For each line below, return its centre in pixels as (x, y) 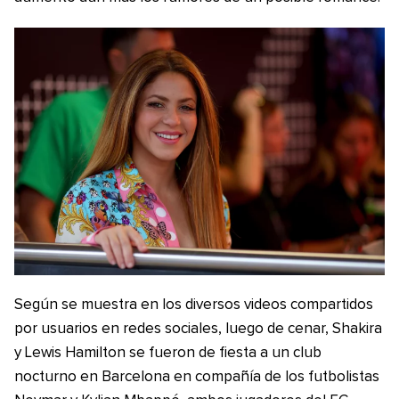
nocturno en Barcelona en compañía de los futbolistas (197, 377)
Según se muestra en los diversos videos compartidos (194, 305)
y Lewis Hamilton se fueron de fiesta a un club (168, 353)
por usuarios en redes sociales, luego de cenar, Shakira (198, 329)
